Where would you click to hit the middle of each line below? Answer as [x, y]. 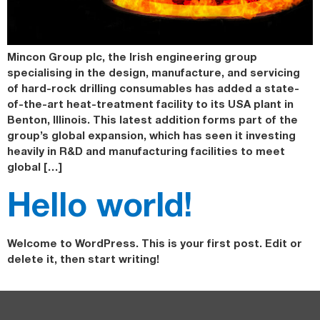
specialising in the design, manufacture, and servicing [154, 72]
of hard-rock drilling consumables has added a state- [153, 87]
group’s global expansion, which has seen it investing [151, 135]
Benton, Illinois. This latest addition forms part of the [152, 119]
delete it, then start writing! [83, 259]
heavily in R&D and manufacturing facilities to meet [146, 150]
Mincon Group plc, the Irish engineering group [132, 56]
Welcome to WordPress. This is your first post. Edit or [155, 243]
